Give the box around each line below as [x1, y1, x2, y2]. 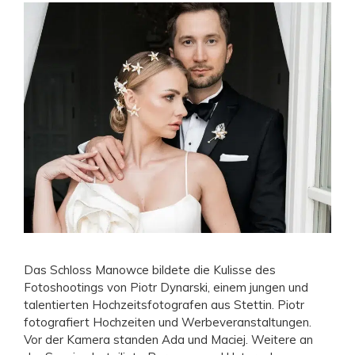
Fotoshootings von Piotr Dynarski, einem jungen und [24, 279, 308, 295]
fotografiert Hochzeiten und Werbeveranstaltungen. [24, 314, 311, 330]
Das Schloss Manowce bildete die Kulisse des [24, 261, 276, 277]
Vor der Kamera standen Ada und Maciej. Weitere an [24, 331, 313, 347]
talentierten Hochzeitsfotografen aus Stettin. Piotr [24, 296, 304, 312]
